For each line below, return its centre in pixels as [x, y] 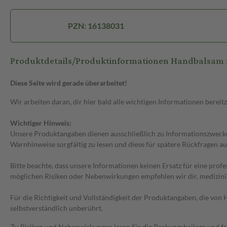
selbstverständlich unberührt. [56, 208]
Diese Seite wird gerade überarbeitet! [69, 83]
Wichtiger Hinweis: [41, 123]
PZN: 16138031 [96, 26]
